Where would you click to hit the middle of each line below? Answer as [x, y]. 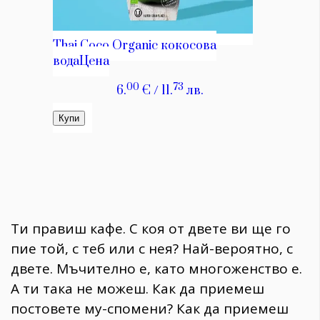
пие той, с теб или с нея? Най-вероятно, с [152, 248]
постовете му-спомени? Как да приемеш [150, 308]
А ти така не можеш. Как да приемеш [137, 288]
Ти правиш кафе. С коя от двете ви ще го [151, 228]
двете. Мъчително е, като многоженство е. [156, 268]
